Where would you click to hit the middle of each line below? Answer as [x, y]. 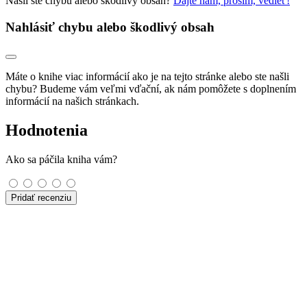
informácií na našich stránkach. [72, 101]
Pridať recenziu [41, 198]
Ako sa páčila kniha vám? [61, 160]
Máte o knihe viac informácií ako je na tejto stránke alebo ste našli [147, 77]
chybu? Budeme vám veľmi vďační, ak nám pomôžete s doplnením [151, 89]
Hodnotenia [47, 131]
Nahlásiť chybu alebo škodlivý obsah [110, 27]
